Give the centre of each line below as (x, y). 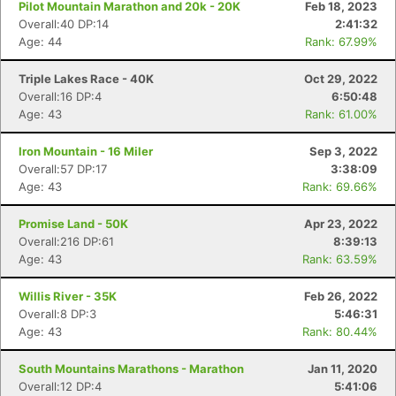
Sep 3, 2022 (343, 151)
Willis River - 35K (68, 296)
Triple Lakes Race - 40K (86, 79)
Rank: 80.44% (340, 331)
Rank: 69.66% (340, 187)
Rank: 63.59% (340, 259)
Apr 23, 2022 (341, 224)
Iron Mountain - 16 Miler (86, 151)
